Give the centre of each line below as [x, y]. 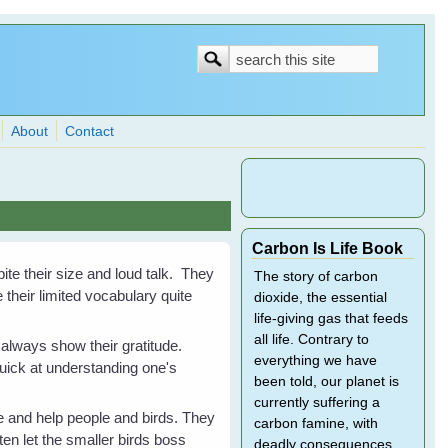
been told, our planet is [326, 381]
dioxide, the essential [320, 297]
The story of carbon [315, 276]
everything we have [315, 360]
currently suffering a [316, 402]
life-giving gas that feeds [330, 318]
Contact [90, 131]
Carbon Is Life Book [327, 248]
